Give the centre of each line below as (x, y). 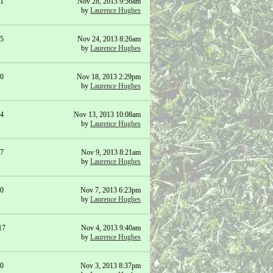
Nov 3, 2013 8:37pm (111, 266)
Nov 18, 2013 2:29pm (109, 77)
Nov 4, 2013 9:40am (111, 228)
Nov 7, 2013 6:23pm (111, 190)
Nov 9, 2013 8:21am (111, 152)
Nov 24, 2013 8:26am (109, 39)
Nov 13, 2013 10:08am (107, 115)
